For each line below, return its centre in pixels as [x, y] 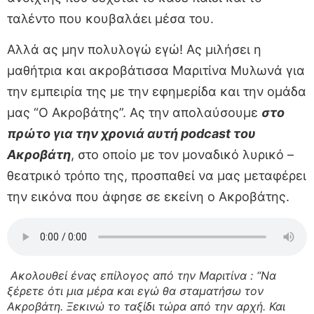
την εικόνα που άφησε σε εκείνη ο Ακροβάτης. [148, 197]
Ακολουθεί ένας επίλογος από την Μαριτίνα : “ [134, 275]
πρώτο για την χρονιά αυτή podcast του [131, 134]
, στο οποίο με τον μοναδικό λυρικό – [182, 155]
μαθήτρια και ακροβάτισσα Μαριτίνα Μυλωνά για [156, 71]
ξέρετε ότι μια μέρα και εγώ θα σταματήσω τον [135, 291]
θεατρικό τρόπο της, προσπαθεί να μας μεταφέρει [157, 176]
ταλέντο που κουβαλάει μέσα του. [110, 19]
